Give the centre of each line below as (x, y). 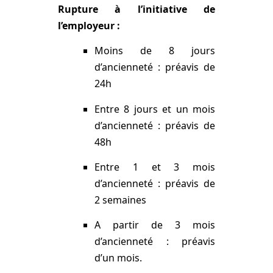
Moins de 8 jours (155, 51)
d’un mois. (118, 258)
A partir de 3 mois (155, 225)
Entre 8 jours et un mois (155, 109)
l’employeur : (89, 25)
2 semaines (120, 200)
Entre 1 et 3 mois (155, 167)
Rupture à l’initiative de (136, 9)
